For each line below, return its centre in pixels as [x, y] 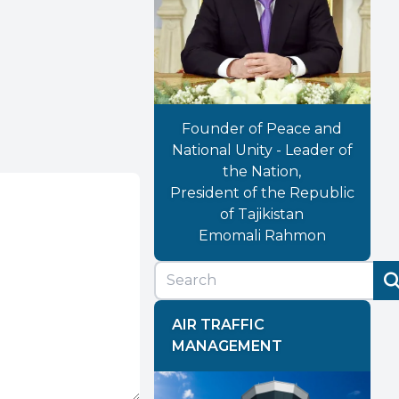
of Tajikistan [262, 215]
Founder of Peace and [262, 129]
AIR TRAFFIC [218, 325]
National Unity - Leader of [262, 151]
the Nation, [262, 172]
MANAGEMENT [227, 346]
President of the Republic [262, 193]
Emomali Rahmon [262, 236]
